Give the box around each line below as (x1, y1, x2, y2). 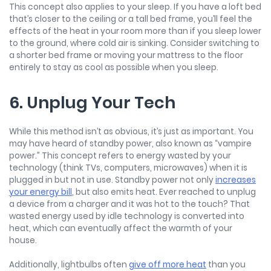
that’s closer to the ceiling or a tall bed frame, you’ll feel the (9, 13, 252, 25)
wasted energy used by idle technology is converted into (9, 211, 244, 223)
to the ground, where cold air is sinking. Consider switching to (9, 38, 260, 50)
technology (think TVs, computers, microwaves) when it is (9, 162, 247, 174)
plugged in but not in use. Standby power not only (9, 174, 215, 186)
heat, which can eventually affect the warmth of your (9, 223, 232, 235)
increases (215, 174, 256, 186)
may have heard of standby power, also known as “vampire (9, 138, 252, 150)
